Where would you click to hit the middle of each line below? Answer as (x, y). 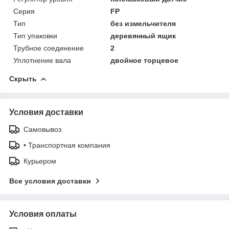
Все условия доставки (50, 181)
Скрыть (23, 78)
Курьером (40, 161)
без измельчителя (143, 23)
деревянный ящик (143, 36)
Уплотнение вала (42, 60)
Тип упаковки (35, 36)
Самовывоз (42, 129)
